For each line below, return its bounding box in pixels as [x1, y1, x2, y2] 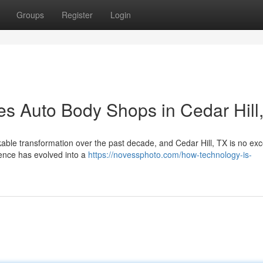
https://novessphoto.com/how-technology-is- [88, 149, 252, 160]
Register [62, 9, 93, 21]
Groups [16, 9, 44, 21]
